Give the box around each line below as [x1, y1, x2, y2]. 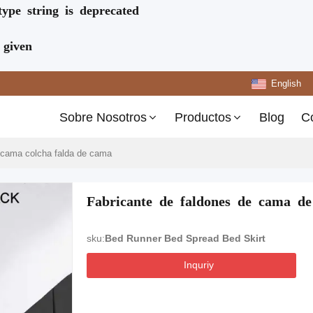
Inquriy [183, 259, 214, 270]
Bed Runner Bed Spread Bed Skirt [105, 233, 265, 244]
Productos [175, 110, 231, 124]
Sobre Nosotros [59, 110, 147, 124]
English [271, 78, 301, 89]
